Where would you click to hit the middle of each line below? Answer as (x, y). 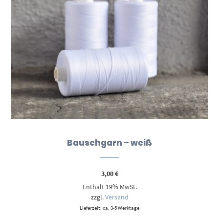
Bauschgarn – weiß (109, 142)
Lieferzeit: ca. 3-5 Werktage (109, 208)
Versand (117, 197)
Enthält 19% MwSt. (109, 186)
